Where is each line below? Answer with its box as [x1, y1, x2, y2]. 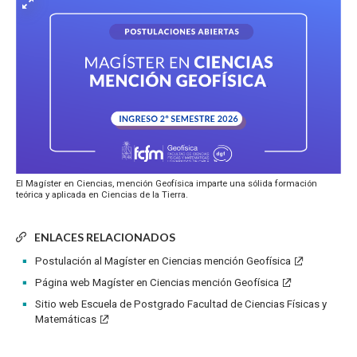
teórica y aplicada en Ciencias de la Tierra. [16, 189, 188, 201]
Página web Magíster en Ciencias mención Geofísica [35, 277, 279, 289]
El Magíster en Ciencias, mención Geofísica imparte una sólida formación [16, 178, 317, 190]
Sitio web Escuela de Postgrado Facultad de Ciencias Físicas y [35, 298, 327, 311]
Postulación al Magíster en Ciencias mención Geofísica [35, 255, 291, 268]
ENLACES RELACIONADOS [34, 230, 175, 245]
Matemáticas [35, 313, 96, 326]
